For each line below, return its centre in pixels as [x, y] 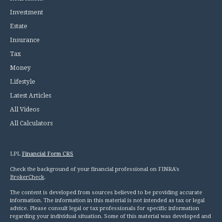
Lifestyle [23, 82]
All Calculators [31, 124]
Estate [19, 27]
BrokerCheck [27, 177]
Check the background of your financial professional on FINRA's [95, 169]
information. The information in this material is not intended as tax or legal [107, 201]
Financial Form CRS [48, 154]
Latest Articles [30, 96]
